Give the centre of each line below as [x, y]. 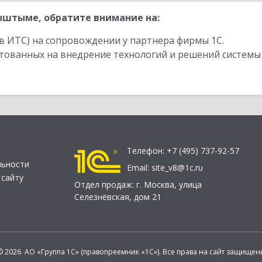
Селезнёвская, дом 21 [118, 197]
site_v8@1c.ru [177, 168]
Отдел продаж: [105, 185]
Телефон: [147, 151]
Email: [139, 168]
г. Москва [155, 185]
